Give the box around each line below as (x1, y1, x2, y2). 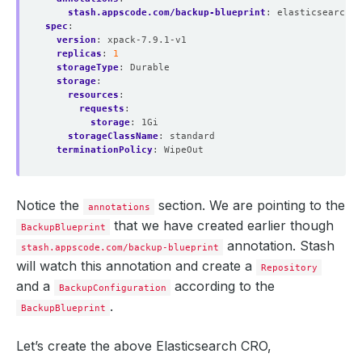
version (57, 34, 96, 45)
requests (79, 103, 124, 114)
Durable (130, 61, 170, 73)
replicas (57, 48, 102, 59)
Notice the (16, 197, 83, 213)
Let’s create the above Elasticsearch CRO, (16, 338, 271, 354)
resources (68, 89, 119, 100)
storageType (57, 61, 119, 73)
